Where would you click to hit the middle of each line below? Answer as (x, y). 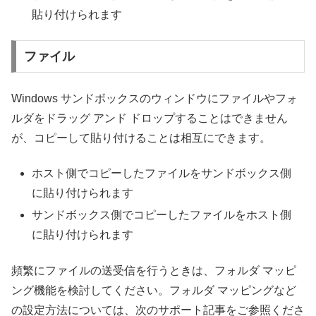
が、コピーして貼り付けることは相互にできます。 (141, 138)
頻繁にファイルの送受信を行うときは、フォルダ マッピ (154, 270)
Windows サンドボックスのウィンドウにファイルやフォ (154, 98)
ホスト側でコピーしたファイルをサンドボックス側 (162, 173)
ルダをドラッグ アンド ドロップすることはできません (150, 118)
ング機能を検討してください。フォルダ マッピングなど (154, 290)
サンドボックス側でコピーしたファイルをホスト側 (162, 215)
